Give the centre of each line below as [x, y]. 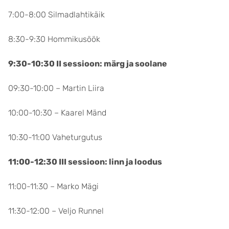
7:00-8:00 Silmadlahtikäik [56, 15]
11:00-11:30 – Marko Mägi [53, 186]
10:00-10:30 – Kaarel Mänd [57, 113]
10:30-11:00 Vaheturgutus [55, 137]
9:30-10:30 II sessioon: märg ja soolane [88, 64]
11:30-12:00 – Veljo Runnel [56, 211]
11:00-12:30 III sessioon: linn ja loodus [85, 162]
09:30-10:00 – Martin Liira [56, 88]
